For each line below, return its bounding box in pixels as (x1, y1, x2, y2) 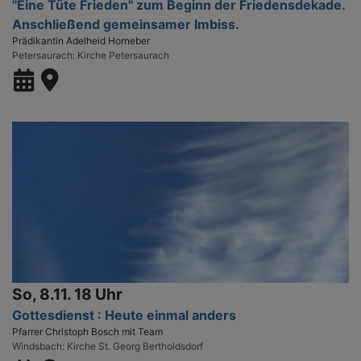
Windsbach (12, 339, 62, 352)
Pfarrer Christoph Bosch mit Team (12, 325, 163, 338)
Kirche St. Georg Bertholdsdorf (67, 339, 203, 352)
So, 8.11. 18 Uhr (12, 284, 122, 304)
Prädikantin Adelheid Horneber (12, 34, 150, 47)
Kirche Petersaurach (77, 48, 169, 61)
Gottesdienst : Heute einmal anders (12, 306, 236, 323)
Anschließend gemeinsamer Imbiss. (12, 15, 239, 32)
